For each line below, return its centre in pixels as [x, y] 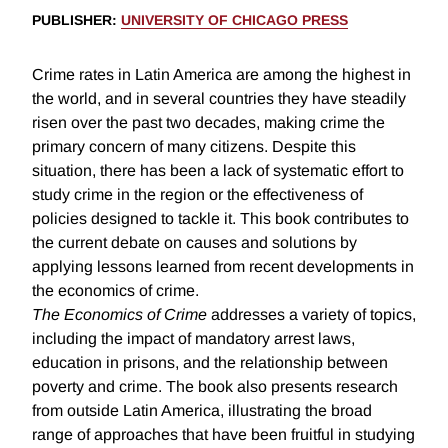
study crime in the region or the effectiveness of [197, 195]
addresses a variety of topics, [311, 315]
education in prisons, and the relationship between [210, 363]
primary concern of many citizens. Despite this [194, 147]
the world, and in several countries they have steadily [219, 99]
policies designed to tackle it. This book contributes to [220, 219]
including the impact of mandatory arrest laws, [193, 339]
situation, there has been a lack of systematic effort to [218, 171]
